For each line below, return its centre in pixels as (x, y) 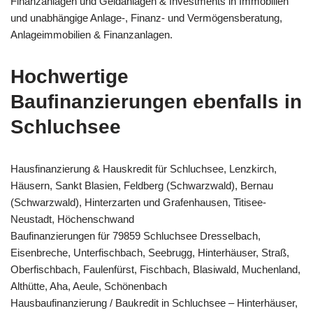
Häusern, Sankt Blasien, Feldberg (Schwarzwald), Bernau (142, 185)
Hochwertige (70, 76)
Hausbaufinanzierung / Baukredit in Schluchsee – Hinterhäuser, (154, 303)
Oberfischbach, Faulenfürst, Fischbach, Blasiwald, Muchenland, (155, 269)
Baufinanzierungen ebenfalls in (156, 101)
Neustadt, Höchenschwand (72, 219)
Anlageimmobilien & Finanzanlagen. (92, 34)
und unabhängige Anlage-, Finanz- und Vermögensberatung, (146, 17)
